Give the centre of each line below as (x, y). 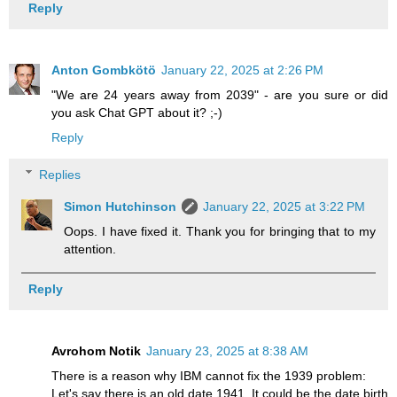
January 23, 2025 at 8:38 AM (227, 350)
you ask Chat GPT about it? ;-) (137, 113)
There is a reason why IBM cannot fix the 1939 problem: (209, 375)
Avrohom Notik (96, 350)
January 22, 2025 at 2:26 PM (242, 70)
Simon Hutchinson (121, 206)
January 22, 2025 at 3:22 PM (284, 206)
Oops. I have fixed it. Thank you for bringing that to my (220, 231)
